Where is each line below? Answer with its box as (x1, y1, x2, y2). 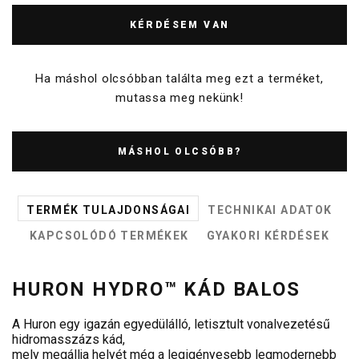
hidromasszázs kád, (12, 331, 125, 347)
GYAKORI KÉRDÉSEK (206, 229, 329, 242)
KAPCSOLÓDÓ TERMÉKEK (29, 229, 189, 242)
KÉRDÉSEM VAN (129, 19, 230, 30)
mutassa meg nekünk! (115, 91, 244, 105)
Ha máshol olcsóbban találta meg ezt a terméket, (35, 71, 324, 86)
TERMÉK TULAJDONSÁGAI (26, 204, 191, 216)
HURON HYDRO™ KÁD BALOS (12, 277, 301, 301)
